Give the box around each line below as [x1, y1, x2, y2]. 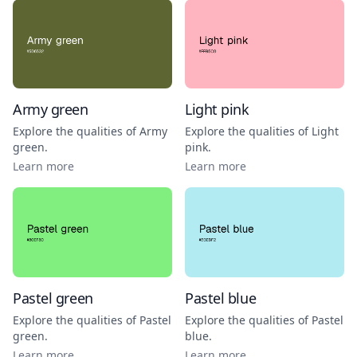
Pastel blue [185, 288, 257, 308]
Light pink [185, 100, 249, 119]
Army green [13, 100, 88, 119]
